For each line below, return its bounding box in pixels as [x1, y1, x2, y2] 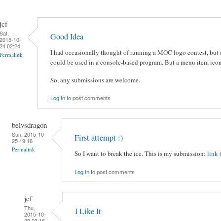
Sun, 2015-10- [12, 130, 46, 138]
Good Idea [50, 31, 83, 42]
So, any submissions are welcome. [50, 75, 140, 84]
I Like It [75, 206, 101, 217]
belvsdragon [12, 119, 47, 130]
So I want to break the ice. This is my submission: [74, 149, 207, 158]
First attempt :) [74, 132, 123, 144]
